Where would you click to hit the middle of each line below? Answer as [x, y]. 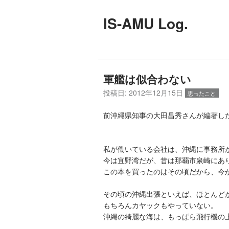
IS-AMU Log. [145, 23]
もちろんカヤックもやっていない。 [160, 205]
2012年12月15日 [156, 92]
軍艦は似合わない [147, 79]
